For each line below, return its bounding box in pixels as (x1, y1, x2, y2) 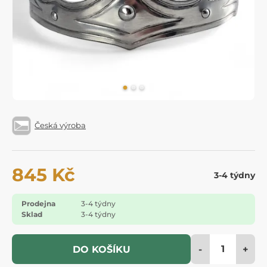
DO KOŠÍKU (72, 243, 131, 255)
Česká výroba (35, 120, 86, 131)
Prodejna (21, 198, 55, 208)
